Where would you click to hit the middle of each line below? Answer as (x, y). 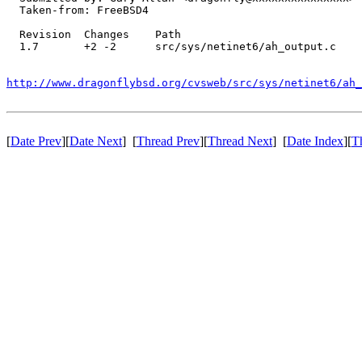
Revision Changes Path (94, 34)
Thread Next (240, 141)
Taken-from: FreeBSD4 (78, 10)
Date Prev (36, 141)
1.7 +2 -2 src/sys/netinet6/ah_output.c (171, 46)
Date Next (96, 141)
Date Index (315, 141)
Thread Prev (168, 141)
